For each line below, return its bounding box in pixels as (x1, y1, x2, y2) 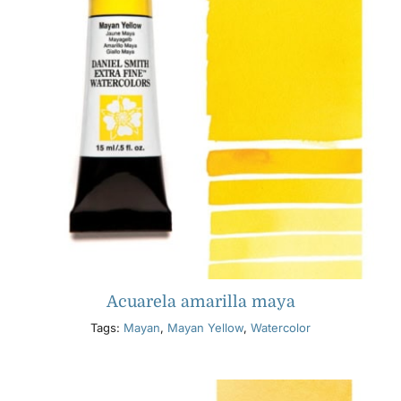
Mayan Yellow (167, 320, 243, 336)
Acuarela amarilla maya (106, 293, 295, 311)
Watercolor (251, 320, 311, 336)
